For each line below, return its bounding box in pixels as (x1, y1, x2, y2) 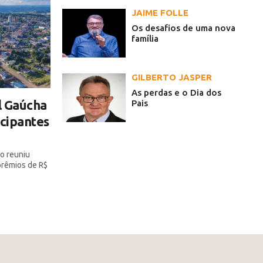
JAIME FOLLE (131, 8, 188, 18)
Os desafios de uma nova (131, 23, 235, 33)
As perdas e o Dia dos (131, 87, 221, 98)
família (131, 33, 159, 44)
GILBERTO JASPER (131, 72, 212, 83)
